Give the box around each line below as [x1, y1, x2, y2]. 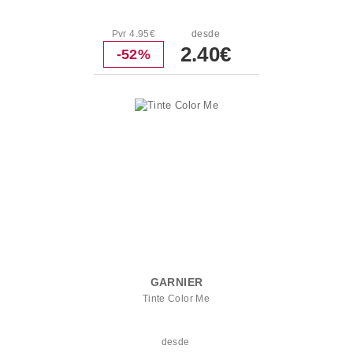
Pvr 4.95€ [111, 28, 156, 39]
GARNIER [150, 276, 203, 288]
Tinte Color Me [142, 293, 210, 304]
